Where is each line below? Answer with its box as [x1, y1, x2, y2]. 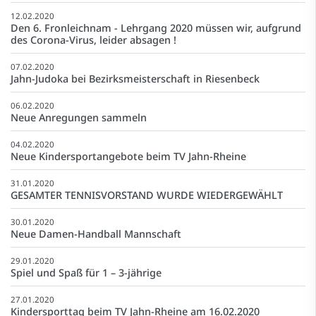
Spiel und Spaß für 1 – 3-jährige [11, 265, 162, 279]
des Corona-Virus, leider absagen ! [11, 32, 176, 47]
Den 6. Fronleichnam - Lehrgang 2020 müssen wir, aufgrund [11, 20, 301, 35]
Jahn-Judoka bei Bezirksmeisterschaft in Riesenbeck [11, 71, 260, 85]
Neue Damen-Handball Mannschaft [11, 226, 181, 241]
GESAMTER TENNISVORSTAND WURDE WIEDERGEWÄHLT [11, 188, 283, 202]
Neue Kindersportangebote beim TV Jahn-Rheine [11, 149, 246, 163]
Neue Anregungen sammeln [11, 110, 147, 124]
